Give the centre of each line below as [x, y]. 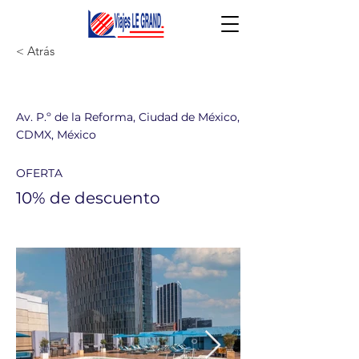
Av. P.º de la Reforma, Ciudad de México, [128, 117]
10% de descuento [88, 198]
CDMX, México [56, 135]
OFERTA [39, 173]
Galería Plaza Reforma [112, 89]
